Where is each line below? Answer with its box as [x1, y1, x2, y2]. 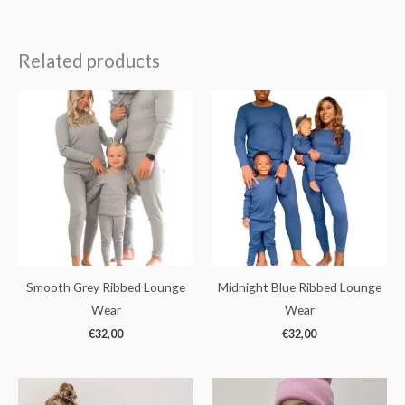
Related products [18, 50, 160, 72]
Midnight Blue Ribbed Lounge [217, 279, 381, 296]
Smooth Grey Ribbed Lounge [26, 279, 185, 296]
